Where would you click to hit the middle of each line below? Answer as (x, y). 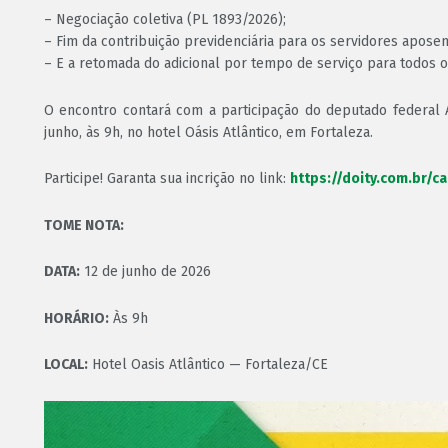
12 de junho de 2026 (145, 272)
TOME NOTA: (84, 225)
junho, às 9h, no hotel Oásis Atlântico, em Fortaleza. (208, 132)
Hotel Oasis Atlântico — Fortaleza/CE (208, 365)
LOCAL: (66, 365)
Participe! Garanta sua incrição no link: (167, 179)
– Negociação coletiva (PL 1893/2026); (165, 20)
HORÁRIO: (76, 318)
